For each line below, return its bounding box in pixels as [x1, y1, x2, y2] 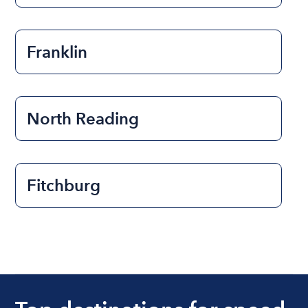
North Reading [27, 108, 140, 129]
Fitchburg [27, 175, 101, 195]
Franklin [27, 41, 88, 62]
